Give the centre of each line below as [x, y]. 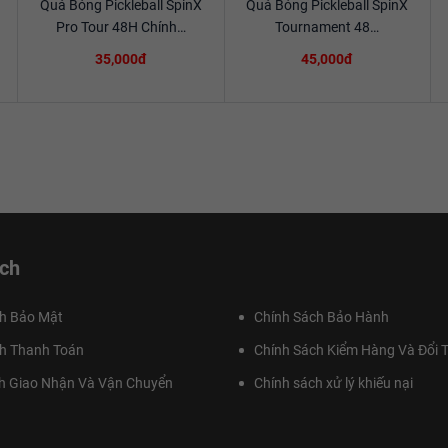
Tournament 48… [327, 27]
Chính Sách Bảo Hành [321, 317]
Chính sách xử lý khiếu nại [333, 383]
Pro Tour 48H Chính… [120, 27]
